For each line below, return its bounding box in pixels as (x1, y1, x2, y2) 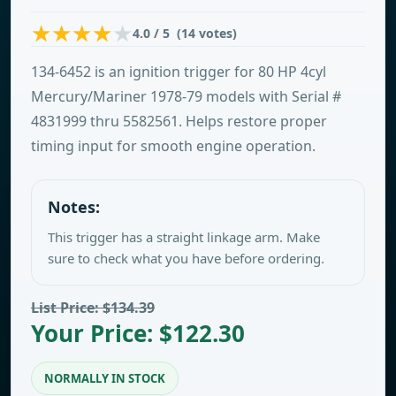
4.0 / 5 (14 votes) (133, 24, 237, 42)
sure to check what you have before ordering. (48, 249, 324, 267)
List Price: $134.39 (31, 298, 155, 317)
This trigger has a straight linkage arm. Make (48, 228, 320, 246)
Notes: (48, 196, 100, 217)
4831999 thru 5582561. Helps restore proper (31, 111, 327, 131)
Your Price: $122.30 (31, 317, 245, 349)
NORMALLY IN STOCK (44, 370, 165, 386)
